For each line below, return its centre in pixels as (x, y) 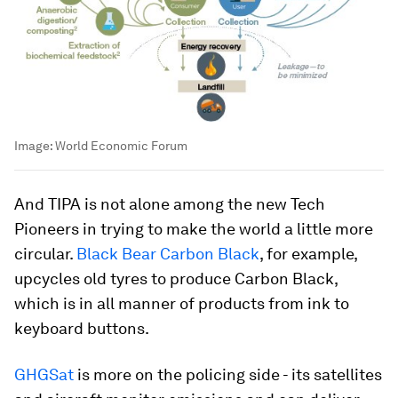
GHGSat (44, 374)
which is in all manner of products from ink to (182, 303)
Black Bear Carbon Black (168, 253)
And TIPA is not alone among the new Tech (170, 203)
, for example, (308, 253)
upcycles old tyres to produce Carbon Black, (176, 278)
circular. (45, 253)
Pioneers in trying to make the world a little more (194, 228)
